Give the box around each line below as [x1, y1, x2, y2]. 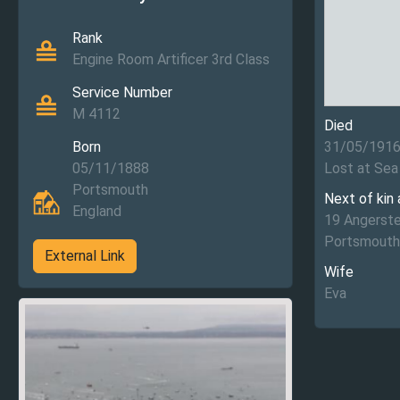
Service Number [72, 84, 172, 101]
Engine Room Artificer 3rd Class [72, 51, 270, 68]
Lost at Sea [324, 160, 398, 177]
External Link [45, 247, 125, 264]
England [72, 203, 121, 220]
